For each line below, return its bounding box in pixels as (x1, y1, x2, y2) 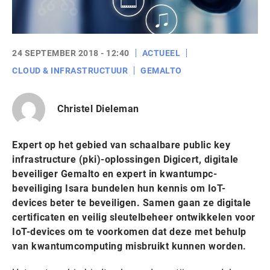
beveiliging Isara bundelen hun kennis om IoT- (12, 182, 226, 194)
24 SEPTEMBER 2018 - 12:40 (12, 48, 130, 58)
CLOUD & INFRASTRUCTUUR (12, 65, 128, 75)
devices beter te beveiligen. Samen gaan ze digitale (12, 196, 251, 209)
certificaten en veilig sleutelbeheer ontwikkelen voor (12, 211, 256, 223)
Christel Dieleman (57, 103, 139, 115)
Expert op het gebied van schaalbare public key (12, 139, 230, 151)
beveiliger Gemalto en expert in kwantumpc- (12, 168, 217, 180)
